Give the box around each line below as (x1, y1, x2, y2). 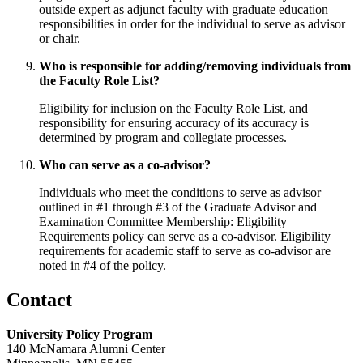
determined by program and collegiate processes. (39, 130, 287, 145)
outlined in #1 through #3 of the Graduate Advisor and (39, 200, 317, 215)
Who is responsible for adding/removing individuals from (39, 59, 351, 74)
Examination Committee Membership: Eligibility (39, 215, 287, 229)
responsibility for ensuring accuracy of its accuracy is (39, 116, 309, 130)
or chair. (39, 32, 80, 46)
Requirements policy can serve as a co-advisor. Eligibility (39, 229, 331, 244)
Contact (6, 288, 72, 310)
